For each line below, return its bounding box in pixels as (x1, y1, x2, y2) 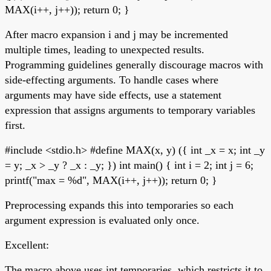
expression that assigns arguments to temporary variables (5, 103, 255, 116)
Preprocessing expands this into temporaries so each (5, 198, 233, 211)
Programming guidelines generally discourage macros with (5, 58, 263, 71)
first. (5, 119, 25, 131)
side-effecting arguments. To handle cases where (5, 73, 218, 86)
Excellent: (5, 238, 49, 251)
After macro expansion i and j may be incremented (5, 28, 228, 41)
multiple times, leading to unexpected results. (5, 43, 204, 56)
